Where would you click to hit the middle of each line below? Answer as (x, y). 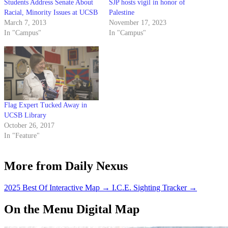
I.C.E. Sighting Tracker (149, 188)
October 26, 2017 (29, 126)
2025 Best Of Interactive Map (52, 188)
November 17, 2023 (138, 23)
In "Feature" (22, 136)
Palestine (122, 13)
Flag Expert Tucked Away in (46, 105)
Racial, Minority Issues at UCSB (51, 13)
